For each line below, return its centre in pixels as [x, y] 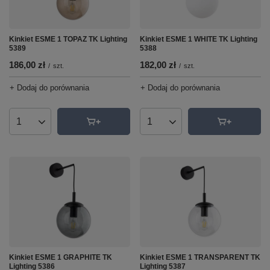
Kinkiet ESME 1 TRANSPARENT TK [200, 257]
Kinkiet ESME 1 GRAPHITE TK [61, 257]
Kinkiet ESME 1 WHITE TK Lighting [199, 39]
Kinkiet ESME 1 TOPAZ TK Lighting [68, 39]
